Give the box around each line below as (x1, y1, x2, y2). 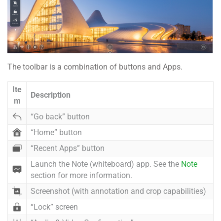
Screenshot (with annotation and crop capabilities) (31, 186, 206, 196)
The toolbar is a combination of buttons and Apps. (7, 62, 183, 72)
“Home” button (31, 128, 82, 137)
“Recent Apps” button (31, 144, 105, 153)
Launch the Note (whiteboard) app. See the (31, 159, 181, 169)
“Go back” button (31, 112, 90, 121)
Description (31, 90, 71, 100)
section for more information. (31, 171, 132, 180)
